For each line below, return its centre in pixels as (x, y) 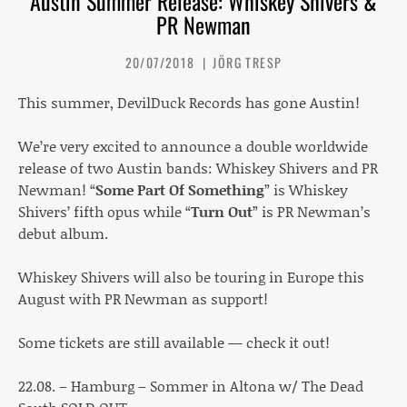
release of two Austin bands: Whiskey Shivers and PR (198, 167)
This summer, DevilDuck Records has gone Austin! (189, 102)
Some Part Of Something (180, 189)
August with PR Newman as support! (143, 298)
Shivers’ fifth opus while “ (104, 211)
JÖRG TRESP (248, 62)
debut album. (63, 233)
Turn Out (222, 211)
